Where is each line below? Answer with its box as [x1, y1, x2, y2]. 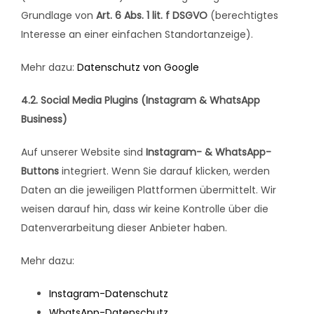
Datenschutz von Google [77, 60, 199, 75]
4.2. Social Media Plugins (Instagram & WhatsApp [21, 93, 260, 108]
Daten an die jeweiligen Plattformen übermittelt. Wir [21, 183, 276, 198]
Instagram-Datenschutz [49, 287, 168, 301]
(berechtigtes [207, 8, 278, 23]
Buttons [21, 164, 59, 179]
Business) [21, 112, 67, 127]
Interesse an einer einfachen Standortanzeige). [21, 27, 253, 42]
